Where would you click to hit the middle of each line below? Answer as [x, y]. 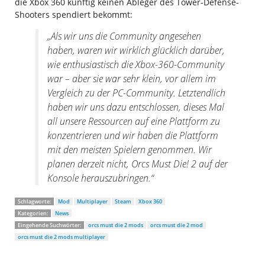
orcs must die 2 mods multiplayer [62, 237]
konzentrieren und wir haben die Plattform [133, 135]
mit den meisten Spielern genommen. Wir [130, 149]
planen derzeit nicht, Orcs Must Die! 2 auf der [138, 164]
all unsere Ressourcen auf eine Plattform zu [134, 121]
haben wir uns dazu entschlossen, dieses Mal [136, 107]
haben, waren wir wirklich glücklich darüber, [136, 50]
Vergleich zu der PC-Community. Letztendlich [136, 93]
